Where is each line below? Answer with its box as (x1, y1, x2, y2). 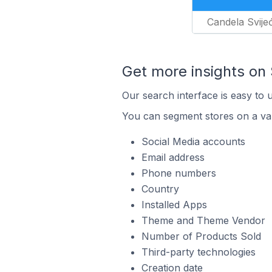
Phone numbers (141, 167, 216, 179)
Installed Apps (141, 199, 207, 211)
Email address (141, 151, 205, 163)
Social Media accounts (141, 135, 245, 148)
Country (141, 183, 179, 195)
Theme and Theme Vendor (141, 214, 265, 226)
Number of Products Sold (141, 230, 261, 242)
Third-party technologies (141, 246, 256, 258)
